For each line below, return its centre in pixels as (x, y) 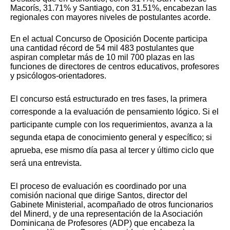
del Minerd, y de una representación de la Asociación (107, 214)
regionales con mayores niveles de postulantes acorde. (110, 17)
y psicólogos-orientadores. (58, 75)
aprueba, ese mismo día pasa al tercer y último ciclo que (112, 150)
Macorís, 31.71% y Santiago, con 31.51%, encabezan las (113, 8)
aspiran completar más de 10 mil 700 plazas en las (102, 57)
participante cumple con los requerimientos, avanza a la (111, 125)
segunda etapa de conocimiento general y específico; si (111, 138)
